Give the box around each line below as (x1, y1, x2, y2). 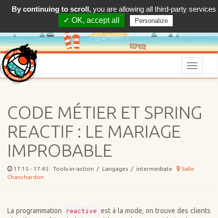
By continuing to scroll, (12, 5, 91, 13)
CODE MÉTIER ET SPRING (7, 102, 202, 123)
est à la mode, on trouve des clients (99, 207, 211, 215)
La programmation (7, 207, 64, 215)
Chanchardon (7, 174, 44, 181)
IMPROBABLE (7, 140, 112, 161)
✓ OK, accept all (63, 16, 120, 24)
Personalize (135, 17, 168, 24)
